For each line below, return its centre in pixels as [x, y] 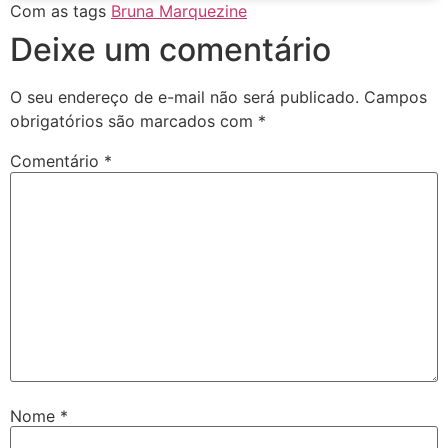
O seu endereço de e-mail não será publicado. [184, 97]
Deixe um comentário [170, 50]
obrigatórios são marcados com [134, 121]
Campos [395, 97]
